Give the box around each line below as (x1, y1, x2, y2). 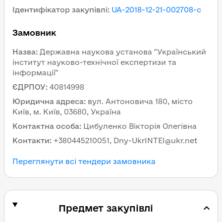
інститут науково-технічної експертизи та (12, 58, 176, 66)
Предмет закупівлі (58, 203, 154, 214)
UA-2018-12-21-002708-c (111, 5, 201, 14)
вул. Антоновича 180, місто (88, 97, 193, 106)
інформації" (12, 68, 58, 77)
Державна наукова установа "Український (40, 48, 206, 56)
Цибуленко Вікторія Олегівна (83, 122, 197, 130)
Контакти (12, 136, 50, 145)
